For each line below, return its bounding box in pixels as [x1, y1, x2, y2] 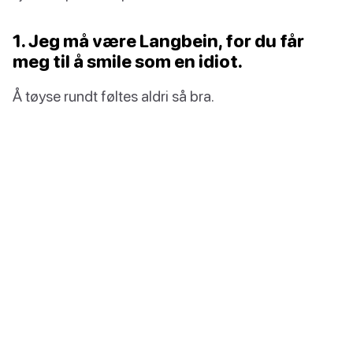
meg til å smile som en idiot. [13, 50, 243, 72]
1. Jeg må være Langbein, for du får [13, 30, 304, 52]
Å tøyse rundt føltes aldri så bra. [13, 87, 214, 106]
